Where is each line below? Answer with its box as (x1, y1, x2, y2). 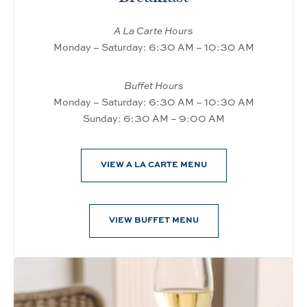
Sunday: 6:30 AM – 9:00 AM (82, 111, 225, 125)
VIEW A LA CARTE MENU (100, 158, 207, 170)
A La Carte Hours (114, 23, 193, 37)
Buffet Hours (123, 78, 184, 92)
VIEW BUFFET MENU (108, 213, 199, 225)
